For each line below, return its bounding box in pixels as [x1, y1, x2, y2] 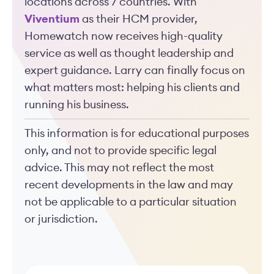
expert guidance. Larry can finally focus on [24, 65, 245, 76]
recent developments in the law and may [24, 179, 233, 190]
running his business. [24, 99, 139, 110]
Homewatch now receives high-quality [24, 31, 223, 42]
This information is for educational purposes [24, 128, 249, 139]
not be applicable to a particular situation [24, 196, 237, 207]
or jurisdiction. [24, 213, 98, 224]
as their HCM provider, [80, 13, 198, 24]
